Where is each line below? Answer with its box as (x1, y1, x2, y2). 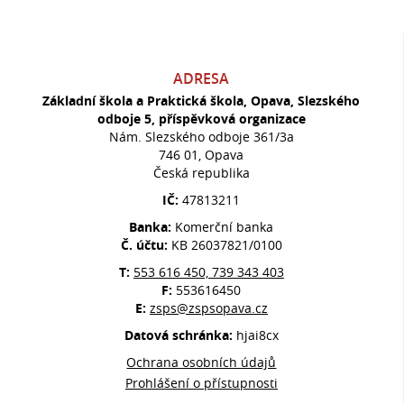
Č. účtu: (120, 236, 171, 253)
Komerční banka (175, 218, 274, 235)
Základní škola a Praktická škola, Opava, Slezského (42, 92, 361, 109)
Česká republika (152, 164, 250, 181)
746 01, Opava (159, 146, 244, 163)
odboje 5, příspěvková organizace (96, 110, 306, 127)
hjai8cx (235, 326, 279, 344)
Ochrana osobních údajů (126, 353, 277, 371)
